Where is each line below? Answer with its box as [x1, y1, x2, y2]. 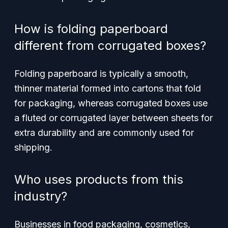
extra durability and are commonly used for [14, 127, 194, 138]
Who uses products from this [14, 172, 183, 187]
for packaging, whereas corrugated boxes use [14, 98, 208, 108]
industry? [14, 189, 67, 204]
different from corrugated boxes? [14, 38, 206, 53]
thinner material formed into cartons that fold [14, 83, 201, 94]
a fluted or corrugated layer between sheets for [14, 112, 213, 123]
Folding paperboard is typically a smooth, [14, 68, 188, 79]
